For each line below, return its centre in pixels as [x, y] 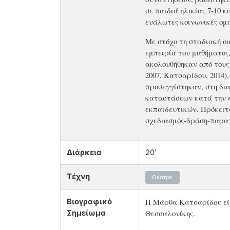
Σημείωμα [86, 213]
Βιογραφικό [89, 202]
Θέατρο [162, 177]
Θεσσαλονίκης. [170, 213]
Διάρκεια [84, 153]
